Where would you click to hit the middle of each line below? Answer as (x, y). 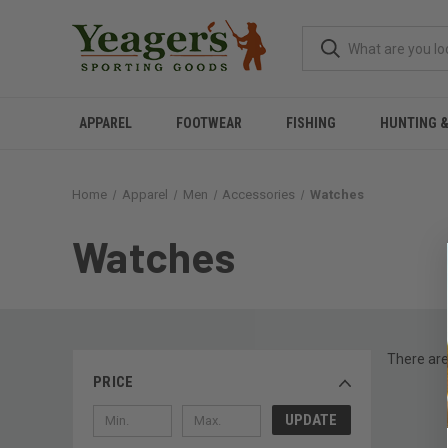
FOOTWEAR (209, 123)
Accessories (259, 194)
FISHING (311, 123)
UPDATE (311, 419)
